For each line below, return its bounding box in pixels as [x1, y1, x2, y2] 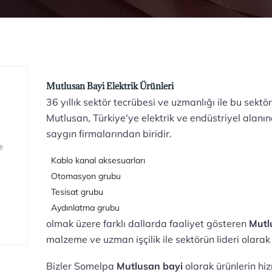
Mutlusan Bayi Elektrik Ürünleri [46, 80, 174, 92]
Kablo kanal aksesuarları [46, 155, 146, 166]
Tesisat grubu [46, 186, 104, 197]
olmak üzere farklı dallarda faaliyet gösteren [46, 217, 250, 229]
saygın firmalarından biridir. [46, 127, 172, 140]
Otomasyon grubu [46, 171, 121, 182]
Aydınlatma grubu [46, 202, 120, 213]
